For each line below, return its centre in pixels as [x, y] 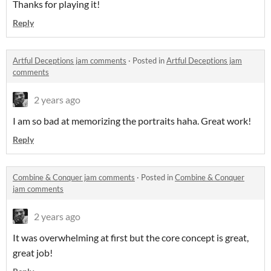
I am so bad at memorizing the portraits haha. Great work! [132, 121]
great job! [33, 253]
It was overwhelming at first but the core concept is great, [131, 238]
